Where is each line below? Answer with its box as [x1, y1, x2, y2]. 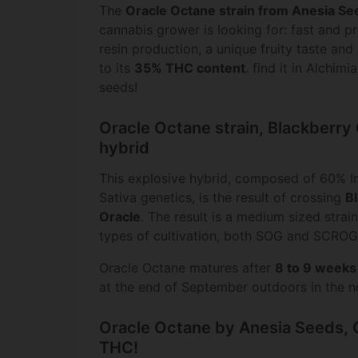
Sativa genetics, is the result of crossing [99, 189, 345, 206]
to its [99, 60, 134, 77]
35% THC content [134, 60, 245, 77]
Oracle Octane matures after [99, 260, 275, 276]
